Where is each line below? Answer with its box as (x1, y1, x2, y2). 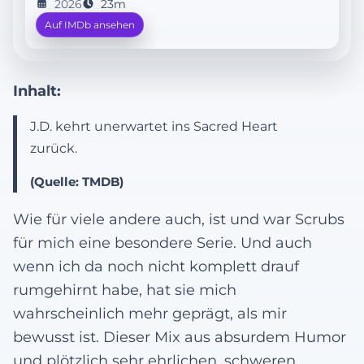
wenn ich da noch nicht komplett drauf (13, 257, 299, 275)
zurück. (30, 140, 77, 156)
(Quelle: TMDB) (30, 174, 123, 189)
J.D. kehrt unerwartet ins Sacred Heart (30, 118, 278, 134)
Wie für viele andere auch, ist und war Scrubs (13, 210, 344, 227)
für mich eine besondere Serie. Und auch (13, 233, 312, 251)
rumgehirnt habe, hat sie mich (13, 280, 236, 298)
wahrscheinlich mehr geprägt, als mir (13, 304, 287, 322)
